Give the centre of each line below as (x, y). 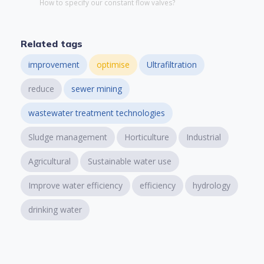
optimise (113, 65)
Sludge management (68, 137)
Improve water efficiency (76, 186)
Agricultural (50, 161)
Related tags (52, 44)
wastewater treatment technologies (97, 113)
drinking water (55, 210)
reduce (42, 89)
